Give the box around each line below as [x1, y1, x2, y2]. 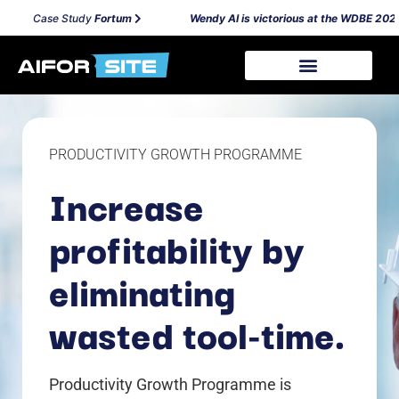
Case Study [15, 12, 75, 25]
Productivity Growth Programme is [49, 375, 291, 394]
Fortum [74, 12, 118, 25]
